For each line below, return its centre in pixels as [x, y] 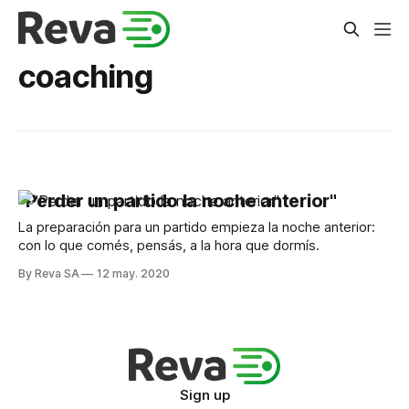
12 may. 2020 [133, 274]
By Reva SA [49, 274]
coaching [85, 76]
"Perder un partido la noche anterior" [178, 201]
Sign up [204, 395]
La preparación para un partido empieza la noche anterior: [197, 228]
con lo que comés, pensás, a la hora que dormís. [169, 246]
